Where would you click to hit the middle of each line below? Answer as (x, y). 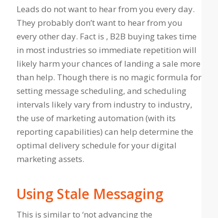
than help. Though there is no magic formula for (109, 77)
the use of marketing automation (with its (96, 118)
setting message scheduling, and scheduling (101, 91)
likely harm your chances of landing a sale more (108, 63)
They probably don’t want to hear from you (99, 22)
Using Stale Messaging (90, 193)
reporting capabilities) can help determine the (105, 131)
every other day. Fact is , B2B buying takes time (106, 36)
